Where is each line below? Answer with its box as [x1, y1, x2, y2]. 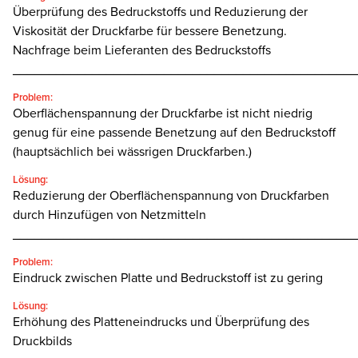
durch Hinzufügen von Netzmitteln [13, 207, 206, 224]
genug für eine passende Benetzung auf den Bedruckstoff [13, 125, 336, 141]
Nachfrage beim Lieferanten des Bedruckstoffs [13, 42, 271, 59]
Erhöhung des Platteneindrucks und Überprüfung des [13, 314, 309, 331]
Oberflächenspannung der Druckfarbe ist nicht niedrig [13, 105, 312, 122]
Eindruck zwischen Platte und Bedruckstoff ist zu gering [13, 270, 323, 287]
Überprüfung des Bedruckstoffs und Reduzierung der [13, 4, 308, 21]
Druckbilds [13, 333, 72, 350]
